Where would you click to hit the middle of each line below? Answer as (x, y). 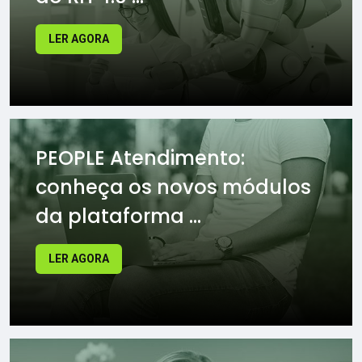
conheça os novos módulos (173, 187)
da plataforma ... (118, 217)
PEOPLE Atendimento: (140, 158)
